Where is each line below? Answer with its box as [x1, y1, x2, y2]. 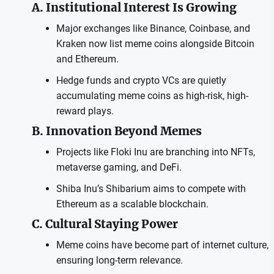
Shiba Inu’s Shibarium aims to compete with [56, 182, 246, 194]
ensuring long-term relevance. [56, 254, 183, 266]
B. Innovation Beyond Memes [31, 124, 202, 138]
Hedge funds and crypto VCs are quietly [56, 74, 226, 86]
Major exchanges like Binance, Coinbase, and [56, 22, 250, 34]
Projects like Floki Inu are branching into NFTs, [56, 146, 255, 158]
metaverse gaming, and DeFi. [56, 161, 182, 173]
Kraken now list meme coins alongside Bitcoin [56, 37, 254, 50]
